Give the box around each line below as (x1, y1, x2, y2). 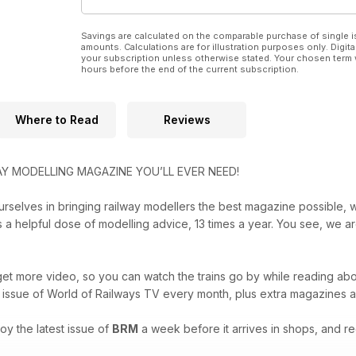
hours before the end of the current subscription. (81, 64, 299, 75)
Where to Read (14, 113, 99, 127)
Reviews (163, 113, 211, 127)
